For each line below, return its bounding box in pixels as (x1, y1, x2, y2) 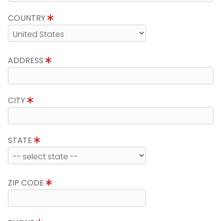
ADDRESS (7, 55, 45, 66)
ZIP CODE (7, 177, 46, 188)
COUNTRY (7, 12, 47, 24)
